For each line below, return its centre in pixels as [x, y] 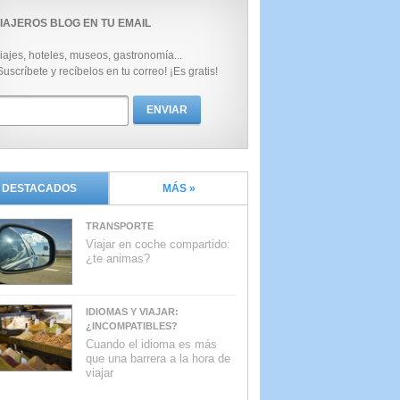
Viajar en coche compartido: [158, 244]
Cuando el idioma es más [151, 345]
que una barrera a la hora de [158, 359]
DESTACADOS [39, 188]
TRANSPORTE [120, 226]
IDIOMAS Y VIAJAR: [132, 312]
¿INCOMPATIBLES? [132, 326]
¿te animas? [118, 258]
